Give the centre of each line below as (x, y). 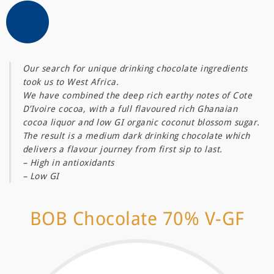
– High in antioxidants (68, 163)
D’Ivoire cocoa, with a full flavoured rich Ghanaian (130, 109)
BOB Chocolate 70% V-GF (137, 219)
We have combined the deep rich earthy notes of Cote (137, 95)
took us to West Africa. (71, 82)
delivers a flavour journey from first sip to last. (122, 149)
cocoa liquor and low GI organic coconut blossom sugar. (141, 122)
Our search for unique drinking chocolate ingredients (135, 68)
